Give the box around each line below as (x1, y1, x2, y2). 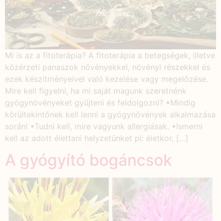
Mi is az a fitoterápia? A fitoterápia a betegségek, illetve (5, 50, 215, 60)
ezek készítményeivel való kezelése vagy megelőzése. (5, 74, 208, 84)
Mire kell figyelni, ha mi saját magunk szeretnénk (5, 85, 186, 96)
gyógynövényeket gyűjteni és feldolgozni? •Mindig (5, 97, 195, 108)
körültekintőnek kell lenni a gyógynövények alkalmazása (5, 109, 216, 119)
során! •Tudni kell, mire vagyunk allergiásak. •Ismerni (5, 121, 203, 131)
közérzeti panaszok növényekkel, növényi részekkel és (5, 62, 210, 72)
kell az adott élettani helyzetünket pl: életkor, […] (5, 133, 188, 143)
